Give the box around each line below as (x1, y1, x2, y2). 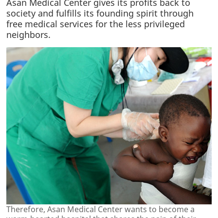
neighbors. (6, 29, 51, 41)
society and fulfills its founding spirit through (6, 7, 194, 19)
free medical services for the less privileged (6, 18, 185, 30)
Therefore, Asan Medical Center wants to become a (6, 204, 195, 215)
